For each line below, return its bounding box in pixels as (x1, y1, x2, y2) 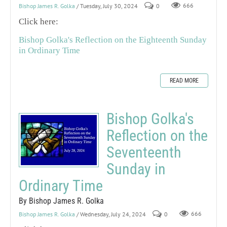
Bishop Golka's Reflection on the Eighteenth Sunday (19, 34, 207, 45)
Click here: (19, 16, 58, 26)
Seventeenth (106, 143, 181, 161)
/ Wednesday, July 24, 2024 (77, 210, 146, 218)
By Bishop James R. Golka (19, 196, 104, 206)
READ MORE (170, 77, 199, 84)
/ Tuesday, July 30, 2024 (77, 2, 138, 10)
